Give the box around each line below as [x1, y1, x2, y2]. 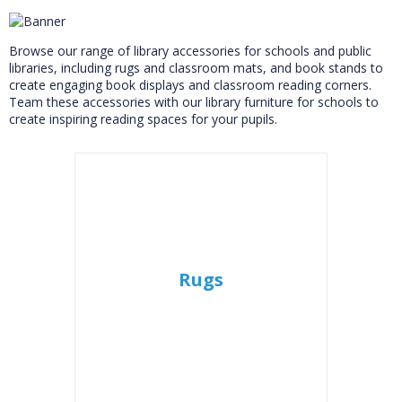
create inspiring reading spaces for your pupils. [9, 110, 277, 127]
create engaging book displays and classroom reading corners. [9, 76, 371, 93]
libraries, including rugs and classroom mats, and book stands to [9, 59, 383, 76]
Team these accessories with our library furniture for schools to [9, 93, 379, 110]
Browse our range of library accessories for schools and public [9, 42, 371, 59]
